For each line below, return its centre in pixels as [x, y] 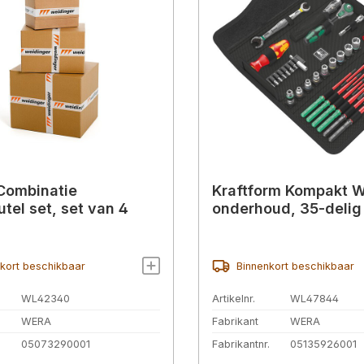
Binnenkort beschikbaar [295, 266]
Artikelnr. [234, 299]
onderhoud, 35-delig [287, 209]
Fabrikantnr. [241, 344]
